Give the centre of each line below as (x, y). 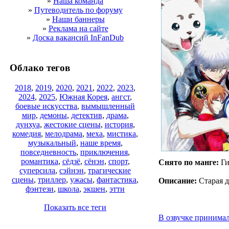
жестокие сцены (72, 125)
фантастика (117, 180)
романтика (39, 162)
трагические (109, 171)
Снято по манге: (188, 162)
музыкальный (52, 143)
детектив (86, 116)
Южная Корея (83, 97)
